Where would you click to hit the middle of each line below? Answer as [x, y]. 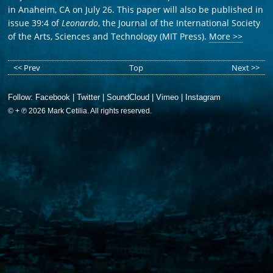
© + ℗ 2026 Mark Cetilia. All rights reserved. [80, 111]
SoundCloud [128, 97]
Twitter [89, 97]
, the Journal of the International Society [179, 23]
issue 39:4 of [35, 23]
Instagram [203, 97]
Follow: [22, 97]
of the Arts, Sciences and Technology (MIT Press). [109, 37]
